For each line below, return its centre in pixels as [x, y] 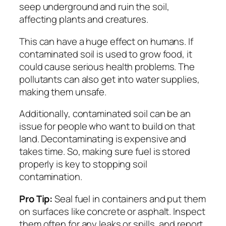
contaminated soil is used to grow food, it [106, 54]
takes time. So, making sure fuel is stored [105, 152]
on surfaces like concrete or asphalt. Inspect [112, 211]
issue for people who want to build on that [107, 126]
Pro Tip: [36, 199]
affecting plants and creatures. [84, 19]
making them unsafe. [63, 92]
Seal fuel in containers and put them [129, 199]
